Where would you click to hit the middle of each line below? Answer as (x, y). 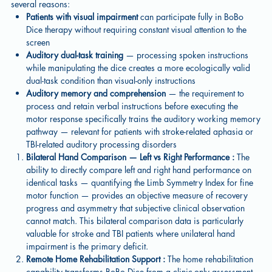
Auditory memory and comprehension (96, 93)
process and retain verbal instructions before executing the (132, 106)
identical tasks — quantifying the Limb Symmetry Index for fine (140, 182)
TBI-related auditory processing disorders (102, 144)
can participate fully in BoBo (191, 17)
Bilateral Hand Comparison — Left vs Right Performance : (132, 157)
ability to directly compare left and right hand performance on (139, 170)
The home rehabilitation (211, 259)
